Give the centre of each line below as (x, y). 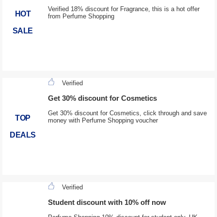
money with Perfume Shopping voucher (103, 121)
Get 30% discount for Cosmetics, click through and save (127, 113)
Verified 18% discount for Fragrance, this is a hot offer (124, 9)
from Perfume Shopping (81, 16)
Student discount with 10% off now (107, 202)
